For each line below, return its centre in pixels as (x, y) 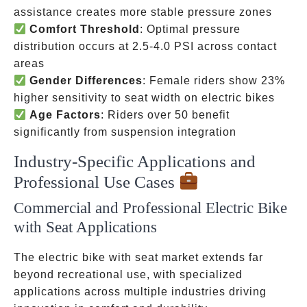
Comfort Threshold (85, 29)
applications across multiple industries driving (140, 292)
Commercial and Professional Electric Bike (150, 208)
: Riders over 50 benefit (165, 115)
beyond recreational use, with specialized (128, 274)
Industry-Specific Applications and (135, 161)
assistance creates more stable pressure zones (143, 12)
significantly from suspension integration (125, 132)
